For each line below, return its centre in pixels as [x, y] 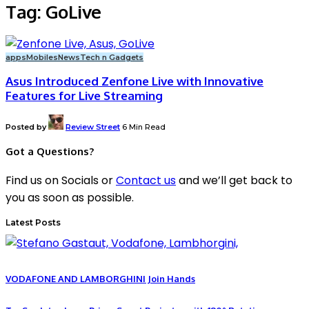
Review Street [93, 127]
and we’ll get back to [234, 181]
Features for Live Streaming [84, 95]
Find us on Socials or [61, 181]
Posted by [26, 127]
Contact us [146, 181]
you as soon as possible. [70, 198]
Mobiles [42, 57]
